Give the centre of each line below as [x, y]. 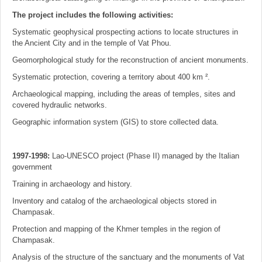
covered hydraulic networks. [60, 105]
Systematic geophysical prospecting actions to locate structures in [125, 32]
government [32, 167]
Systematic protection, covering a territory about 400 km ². [111, 77]
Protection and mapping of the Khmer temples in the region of [116, 229]
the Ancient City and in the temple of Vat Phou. [92, 43]
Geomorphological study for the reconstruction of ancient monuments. [130, 60]
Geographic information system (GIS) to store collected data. [116, 122]
